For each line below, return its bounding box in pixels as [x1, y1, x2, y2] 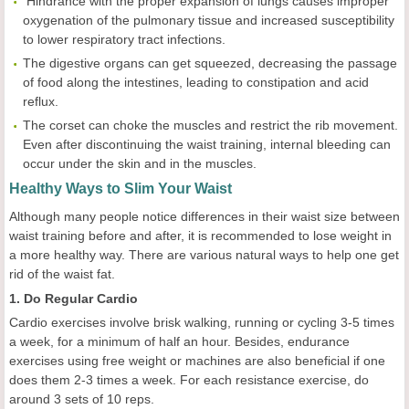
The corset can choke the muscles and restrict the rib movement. [23, 117, 398, 132]
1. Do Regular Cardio [9, 290, 138, 306]
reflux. [23, 93, 58, 109]
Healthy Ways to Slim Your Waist [9, 180, 232, 196]
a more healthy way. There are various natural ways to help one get [9, 246, 399, 262]
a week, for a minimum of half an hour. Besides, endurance [9, 333, 350, 349]
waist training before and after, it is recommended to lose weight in [9, 227, 392, 243]
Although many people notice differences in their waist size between [9, 208, 400, 224]
